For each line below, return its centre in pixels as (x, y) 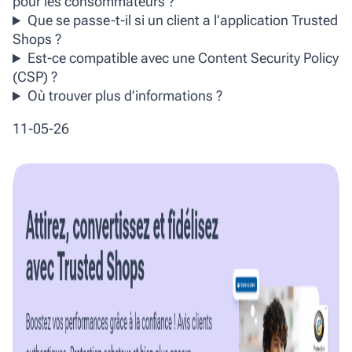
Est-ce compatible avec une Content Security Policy (183, 58)
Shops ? (37, 39)
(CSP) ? (35, 77)
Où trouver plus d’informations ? (125, 96)
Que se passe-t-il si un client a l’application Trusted (183, 20)
